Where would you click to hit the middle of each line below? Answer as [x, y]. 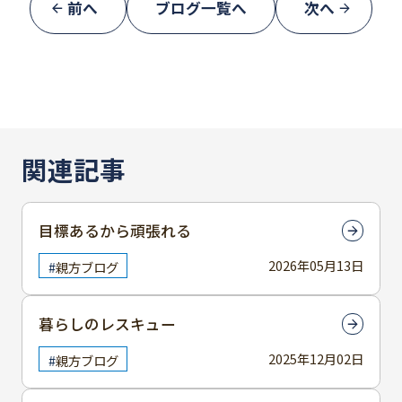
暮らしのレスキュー [107, 324]
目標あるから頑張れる [115, 231]
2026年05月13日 [316, 266]
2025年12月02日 [316, 359]
